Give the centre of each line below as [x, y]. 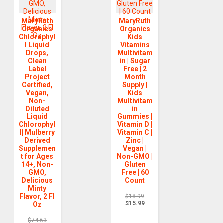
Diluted [37, 109]
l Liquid [37, 45]
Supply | [135, 85]
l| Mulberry [37, 133]
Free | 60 [135, 172]
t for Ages [37, 157]
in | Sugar [135, 61]
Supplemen [37, 149]
